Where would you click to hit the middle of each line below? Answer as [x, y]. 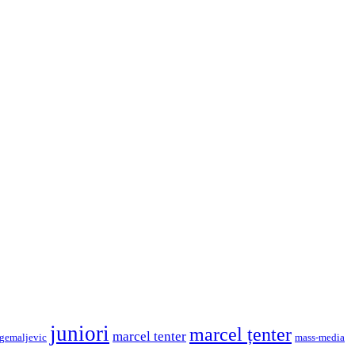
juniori [80, 334]
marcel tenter [149, 336]
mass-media [320, 338]
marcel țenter [240, 335]
